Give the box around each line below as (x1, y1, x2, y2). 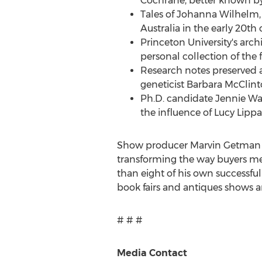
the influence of (140, 107, 214, 118)
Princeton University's (140, 37, 237, 48)
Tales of (140, 9, 177, 20)
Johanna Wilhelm (176, 9, 259, 20)
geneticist (140, 79, 187, 90)
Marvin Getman (189, 140, 261, 151)
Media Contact (116, 247, 187, 258)
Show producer (116, 140, 190, 151)
